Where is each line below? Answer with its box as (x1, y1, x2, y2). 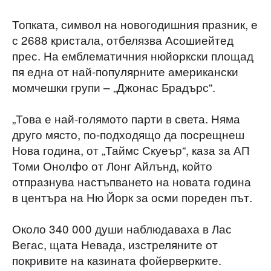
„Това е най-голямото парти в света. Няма (12, 109, 240, 126)
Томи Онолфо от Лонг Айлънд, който (12, 157, 212, 174)
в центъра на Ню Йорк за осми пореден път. (12, 188, 252, 205)
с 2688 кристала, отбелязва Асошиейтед (12, 31, 233, 48)
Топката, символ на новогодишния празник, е (12, 15, 258, 32)
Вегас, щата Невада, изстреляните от (12, 235, 218, 252)
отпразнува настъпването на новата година (12, 172, 251, 189)
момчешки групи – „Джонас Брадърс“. (12, 78, 215, 95)
